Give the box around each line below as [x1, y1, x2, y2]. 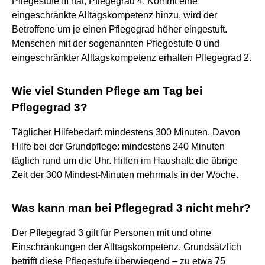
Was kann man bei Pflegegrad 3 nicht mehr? [12, 201, 251, 214]
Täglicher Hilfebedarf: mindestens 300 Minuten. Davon [12, 127, 240, 137]
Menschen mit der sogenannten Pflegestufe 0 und [12, 38, 219, 49]
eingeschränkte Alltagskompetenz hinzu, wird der [12, 9, 217, 20]
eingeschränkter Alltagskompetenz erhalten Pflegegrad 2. [12, 52, 251, 63]
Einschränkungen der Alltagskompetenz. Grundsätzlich [12, 241, 241, 252]
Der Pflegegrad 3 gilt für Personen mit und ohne [12, 227, 211, 238]
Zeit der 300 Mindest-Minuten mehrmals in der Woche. [12, 169, 238, 180]
